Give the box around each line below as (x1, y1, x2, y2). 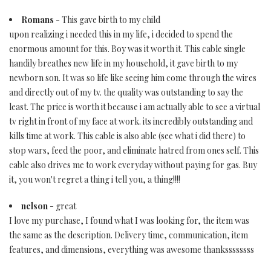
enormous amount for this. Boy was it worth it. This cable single (9, 43, 246, 54)
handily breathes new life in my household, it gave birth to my (9, 57, 238, 69)
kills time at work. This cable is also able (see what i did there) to (9, 130, 246, 142)
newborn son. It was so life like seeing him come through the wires (9, 72, 256, 83)
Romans (21, 14, 54, 25)
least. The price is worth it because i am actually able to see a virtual (9, 101, 260, 113)
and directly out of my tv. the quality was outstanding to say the (9, 87, 243, 98)
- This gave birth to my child (54, 14, 160, 25)
